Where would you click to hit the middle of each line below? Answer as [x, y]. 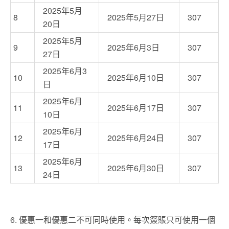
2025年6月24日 [136, 138]
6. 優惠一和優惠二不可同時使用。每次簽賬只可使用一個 [113, 220]
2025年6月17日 [136, 108]
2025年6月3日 [133, 48]
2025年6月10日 [136, 78]
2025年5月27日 [136, 17]
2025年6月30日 [136, 168]
